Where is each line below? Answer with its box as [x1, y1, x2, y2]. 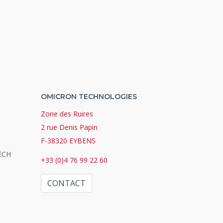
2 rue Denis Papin [41, 122, 98, 132]
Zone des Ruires [41, 109, 94, 119]
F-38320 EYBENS [41, 136, 96, 146]
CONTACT [47, 178, 86, 189]
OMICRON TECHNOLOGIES [41, 92, 137, 102]
